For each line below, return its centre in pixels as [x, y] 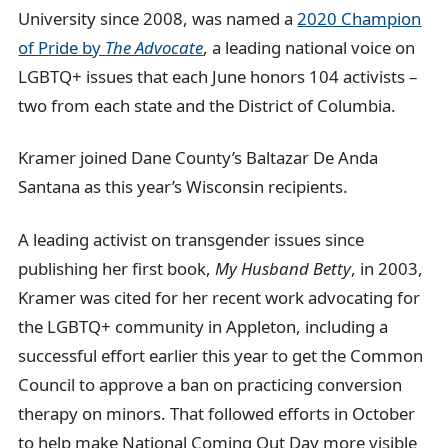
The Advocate [154, 47]
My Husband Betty [283, 268]
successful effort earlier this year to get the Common [221, 355]
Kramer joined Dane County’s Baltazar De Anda [198, 158]
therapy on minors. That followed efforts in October [217, 413]
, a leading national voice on [309, 47]
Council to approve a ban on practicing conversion [210, 384]
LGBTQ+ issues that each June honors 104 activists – [218, 76]
